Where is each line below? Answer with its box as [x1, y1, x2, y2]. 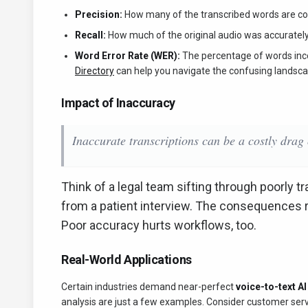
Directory [75, 65, 114, 76]
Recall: [75, 30, 106, 41]
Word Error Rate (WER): [75, 50, 180, 61]
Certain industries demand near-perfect [61, 281, 236, 292]
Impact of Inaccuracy [61, 96, 175, 110]
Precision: [75, 9, 122, 20]
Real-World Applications [61, 252, 192, 267]
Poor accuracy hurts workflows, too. [61, 218, 256, 232]
